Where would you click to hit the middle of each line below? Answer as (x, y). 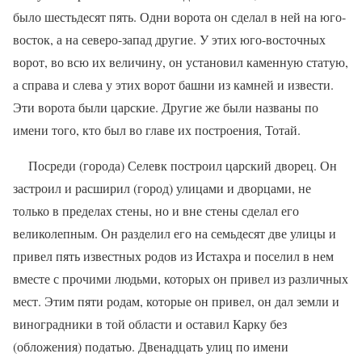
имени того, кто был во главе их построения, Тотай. (157, 130)
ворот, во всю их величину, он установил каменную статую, (181, 62)
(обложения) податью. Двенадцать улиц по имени (151, 347)
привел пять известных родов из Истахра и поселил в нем (173, 256)
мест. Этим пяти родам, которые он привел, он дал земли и (176, 301)
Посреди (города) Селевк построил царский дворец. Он (183, 166)
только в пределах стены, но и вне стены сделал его (156, 211)
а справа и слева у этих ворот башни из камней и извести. (173, 85)
